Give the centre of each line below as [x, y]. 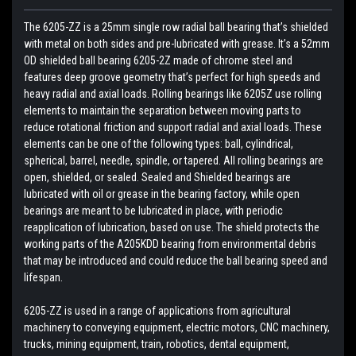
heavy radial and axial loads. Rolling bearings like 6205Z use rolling [173, 93]
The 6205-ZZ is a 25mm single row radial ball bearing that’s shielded [176, 27]
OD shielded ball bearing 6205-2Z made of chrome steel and [158, 60]
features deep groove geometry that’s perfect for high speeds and [172, 77]
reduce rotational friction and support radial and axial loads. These [173, 127]
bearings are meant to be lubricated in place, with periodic [153, 210]
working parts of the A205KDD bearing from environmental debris [170, 244]
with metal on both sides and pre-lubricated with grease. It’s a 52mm [177, 43]
